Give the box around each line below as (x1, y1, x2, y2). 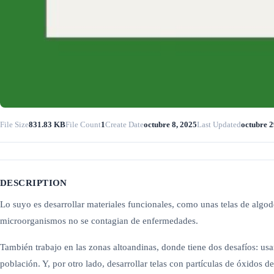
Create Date (105, 120, 144, 130)
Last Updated (197, 120, 241, 130)
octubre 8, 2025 (144, 120, 197, 130)
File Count (65, 120, 101, 130)
